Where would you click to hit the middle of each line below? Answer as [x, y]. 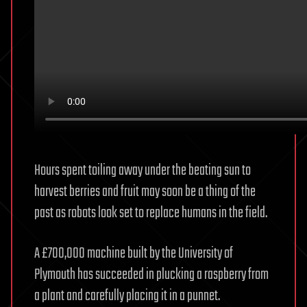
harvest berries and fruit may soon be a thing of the [145, 192]
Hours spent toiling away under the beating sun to [143, 171]
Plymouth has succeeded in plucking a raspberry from [151, 275]
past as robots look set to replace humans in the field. [151, 213]
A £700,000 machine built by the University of [134, 254]
